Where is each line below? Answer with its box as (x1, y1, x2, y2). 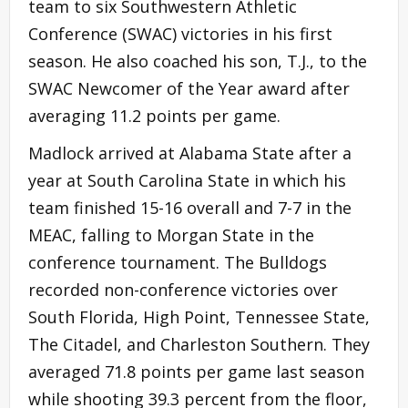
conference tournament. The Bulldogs (28, 250, 327, 273)
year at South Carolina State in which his (28, 168, 346, 191)
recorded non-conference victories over (28, 278, 338, 301)
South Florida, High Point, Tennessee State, (28, 305, 370, 328)
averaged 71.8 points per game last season (28, 360, 364, 382)
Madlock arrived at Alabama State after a (28, 141, 352, 164)
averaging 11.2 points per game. (28, 104, 280, 127)
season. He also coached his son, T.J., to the (28, 49, 367, 72)
